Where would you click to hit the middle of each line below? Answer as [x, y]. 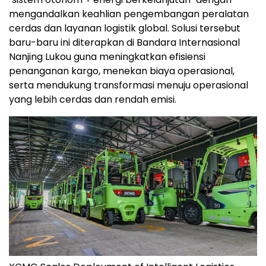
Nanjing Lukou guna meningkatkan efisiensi [107, 57]
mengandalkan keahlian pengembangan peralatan [129, 14]
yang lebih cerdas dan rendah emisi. [93, 100]
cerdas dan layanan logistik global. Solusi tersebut [125, 28]
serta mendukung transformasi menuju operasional [129, 85]
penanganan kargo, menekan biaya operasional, [122, 71]
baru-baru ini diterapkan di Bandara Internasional [124, 43]
